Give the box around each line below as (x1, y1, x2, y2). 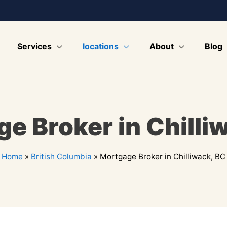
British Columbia (31, 151, 92, 161)
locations (83, 41, 119, 51)
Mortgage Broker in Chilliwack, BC (100, 151, 225, 161)
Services (17, 41, 52, 51)
